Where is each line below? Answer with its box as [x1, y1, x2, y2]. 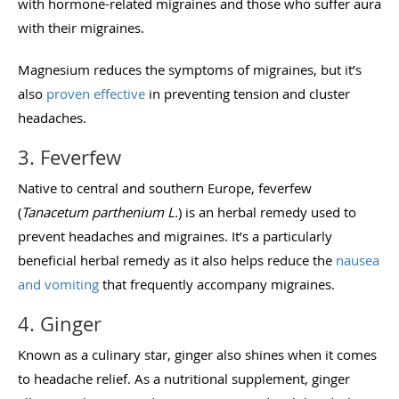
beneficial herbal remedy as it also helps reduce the [18, 250, 336, 269]
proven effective [46, 84, 145, 102]
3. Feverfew [18, 143, 121, 170]
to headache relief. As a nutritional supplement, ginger [18, 369, 350, 387]
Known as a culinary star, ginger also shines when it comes [18, 345, 377, 363]
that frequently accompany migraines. [99, 274, 335, 293]
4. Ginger [18, 310, 102, 337]
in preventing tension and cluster [145, 84, 350, 102]
